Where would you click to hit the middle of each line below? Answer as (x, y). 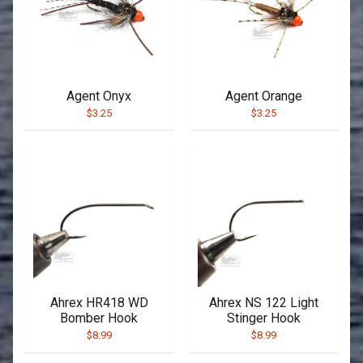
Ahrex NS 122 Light (264, 303)
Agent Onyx (99, 96)
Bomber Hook (99, 318)
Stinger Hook (264, 318)
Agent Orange (264, 96)
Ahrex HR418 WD (99, 303)
